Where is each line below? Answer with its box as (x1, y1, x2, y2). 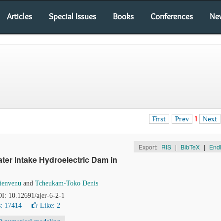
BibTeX (180, 143, 200, 151)
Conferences (150, 11, 193, 21)
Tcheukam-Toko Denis (35, 180, 98, 187)
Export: (138, 143, 159, 151)
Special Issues (49, 11, 96, 21)
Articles (7, 11, 32, 21)
